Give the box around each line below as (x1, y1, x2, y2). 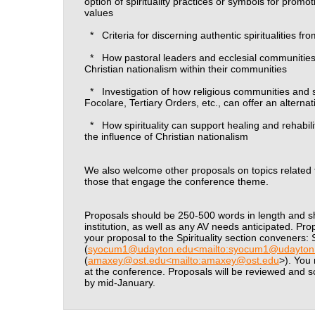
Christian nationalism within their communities (84, 63, 287, 75)
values (84, 6, 113, 18)
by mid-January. (84, 276, 155, 288)
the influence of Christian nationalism (84, 130, 248, 142)
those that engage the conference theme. (84, 175, 269, 187)
